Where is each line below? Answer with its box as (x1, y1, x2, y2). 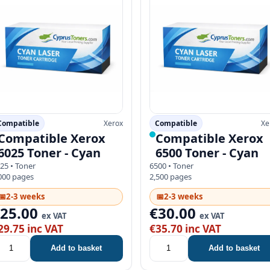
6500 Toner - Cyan (155, 144, 259, 161)
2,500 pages (149, 171, 192, 182)
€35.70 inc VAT (149, 221, 221, 236)
